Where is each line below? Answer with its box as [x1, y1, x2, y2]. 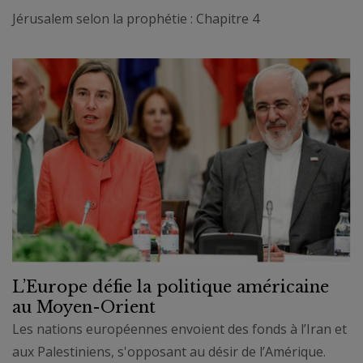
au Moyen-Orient [12, 297, 156, 318]
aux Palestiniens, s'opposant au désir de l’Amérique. [12, 343, 326, 361]
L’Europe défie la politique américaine [12, 277, 329, 297]
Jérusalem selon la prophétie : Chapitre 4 [12, 9, 259, 28]
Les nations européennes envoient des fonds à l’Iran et [12, 320, 347, 339]
